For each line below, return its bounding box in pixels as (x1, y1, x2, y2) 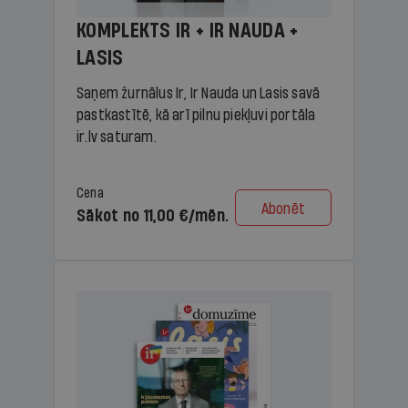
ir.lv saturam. (76, 129, 157, 145)
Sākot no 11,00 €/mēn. (76, 208, 229, 225)
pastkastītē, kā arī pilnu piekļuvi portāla (76, 107, 316, 123)
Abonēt (260, 201, 305, 218)
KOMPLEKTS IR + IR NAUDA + (76, 20, 299, 42)
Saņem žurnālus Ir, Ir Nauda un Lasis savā (76, 86, 321, 101)
